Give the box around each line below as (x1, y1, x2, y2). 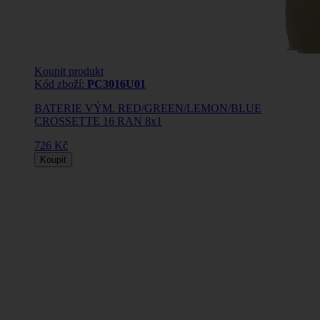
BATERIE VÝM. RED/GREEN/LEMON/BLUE (34, 102, 261, 115)
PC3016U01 (87, 78, 146, 91)
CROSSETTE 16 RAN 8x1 (34, 115, 162, 128)
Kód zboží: (34, 78, 87, 91)
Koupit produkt (34, 65, 104, 78)
